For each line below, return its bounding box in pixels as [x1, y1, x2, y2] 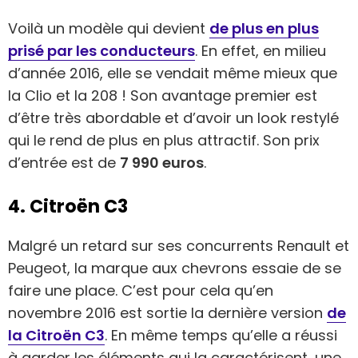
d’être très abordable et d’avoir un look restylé [8, 108, 339, 129]
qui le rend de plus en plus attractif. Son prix [8, 130, 320, 151]
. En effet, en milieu [195, 41, 326, 62]
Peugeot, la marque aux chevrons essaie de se [8, 257, 341, 278]
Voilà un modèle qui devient [8, 18, 209, 39]
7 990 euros [120, 153, 204, 173]
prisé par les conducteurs [8, 41, 195, 62]
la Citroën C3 [8, 324, 105, 345]
